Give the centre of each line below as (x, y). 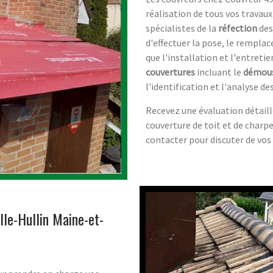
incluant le (219, 72)
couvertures (170, 72)
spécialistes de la (182, 28)
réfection (238, 28)
